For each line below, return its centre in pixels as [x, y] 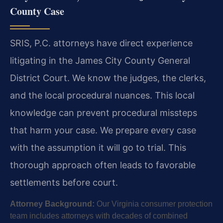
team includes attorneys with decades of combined [99, 216]
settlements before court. [64, 182]
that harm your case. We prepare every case [103, 130]
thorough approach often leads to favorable [103, 165]
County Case [37, 11]
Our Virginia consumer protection [154, 204]
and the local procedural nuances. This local [102, 95]
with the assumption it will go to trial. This [98, 147]
